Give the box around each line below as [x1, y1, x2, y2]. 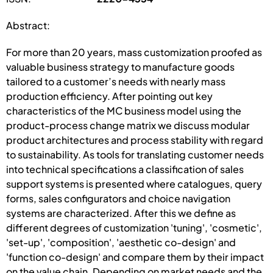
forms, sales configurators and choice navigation [6, 191, 230, 205]
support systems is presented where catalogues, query [6, 177, 262, 190]
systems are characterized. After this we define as [6, 206, 236, 219]
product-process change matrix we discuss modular [6, 118, 250, 132]
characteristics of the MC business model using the [6, 104, 241, 117]
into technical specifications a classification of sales [6, 162, 244, 175]
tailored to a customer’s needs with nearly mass [6, 74, 225, 88]
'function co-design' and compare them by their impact [6, 250, 264, 263]
